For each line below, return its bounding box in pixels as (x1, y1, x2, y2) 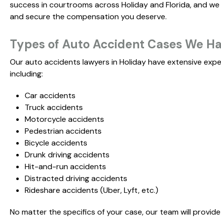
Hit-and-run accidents (25, 161, 106, 172)
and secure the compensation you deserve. (10, 11, 167, 22)
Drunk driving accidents (25, 149, 110, 160)
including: (10, 69, 43, 79)
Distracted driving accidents (25, 173, 127, 184)
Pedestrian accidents (25, 126, 102, 137)
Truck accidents (25, 102, 83, 113)
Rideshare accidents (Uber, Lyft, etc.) (25, 185, 158, 196)
